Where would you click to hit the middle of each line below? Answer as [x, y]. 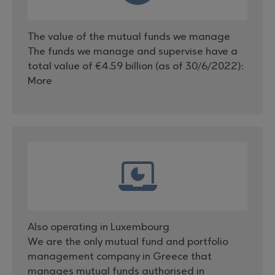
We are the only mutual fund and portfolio [128, 242]
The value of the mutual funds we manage [129, 37]
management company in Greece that [120, 257]
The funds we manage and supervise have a [133, 52]
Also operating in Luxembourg [99, 227]
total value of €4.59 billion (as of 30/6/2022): [136, 66]
